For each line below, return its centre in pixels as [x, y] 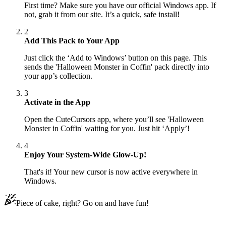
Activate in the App [57, 102]
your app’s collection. [58, 76]
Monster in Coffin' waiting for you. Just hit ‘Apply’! [107, 129]
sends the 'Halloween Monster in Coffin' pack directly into [117, 67]
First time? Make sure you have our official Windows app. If [120, 6]
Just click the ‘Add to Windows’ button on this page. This [116, 58]
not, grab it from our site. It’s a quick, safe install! [102, 15]
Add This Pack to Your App [72, 41]
